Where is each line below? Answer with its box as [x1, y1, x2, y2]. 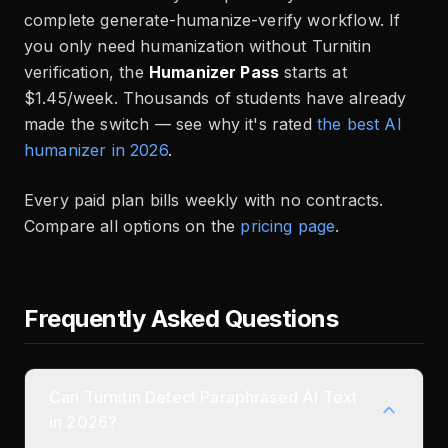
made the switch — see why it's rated [24, 113, 312, 134]
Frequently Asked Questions [24, 303, 339, 333]
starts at [279, 61, 347, 82]
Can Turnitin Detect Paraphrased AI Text [49, 386, 358, 407]
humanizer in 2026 [24, 139, 168, 160]
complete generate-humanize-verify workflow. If [24, 9, 401, 30]
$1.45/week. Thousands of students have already [24, 87, 407, 108]
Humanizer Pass [148, 61, 280, 82]
